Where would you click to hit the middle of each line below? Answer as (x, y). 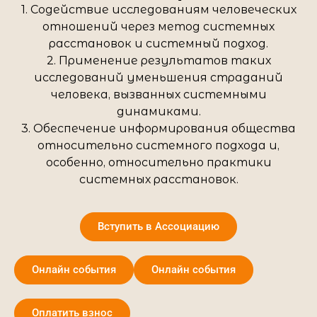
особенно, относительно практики (158, 162)
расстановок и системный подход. (158, 43)
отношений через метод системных (158, 26)
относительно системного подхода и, (158, 145)
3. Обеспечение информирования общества (158, 128)
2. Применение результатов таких (158, 60)
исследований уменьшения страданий (158, 77)
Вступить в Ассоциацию (158, 227)
